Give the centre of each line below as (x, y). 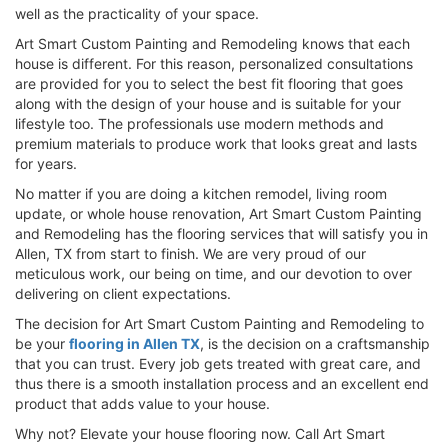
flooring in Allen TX (134, 343)
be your (42, 343)
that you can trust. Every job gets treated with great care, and (218, 363)
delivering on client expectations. (123, 293)
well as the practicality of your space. (137, 13)
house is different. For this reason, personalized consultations (214, 63)
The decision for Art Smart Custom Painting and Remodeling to (219, 323)
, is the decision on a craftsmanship (315, 343)
